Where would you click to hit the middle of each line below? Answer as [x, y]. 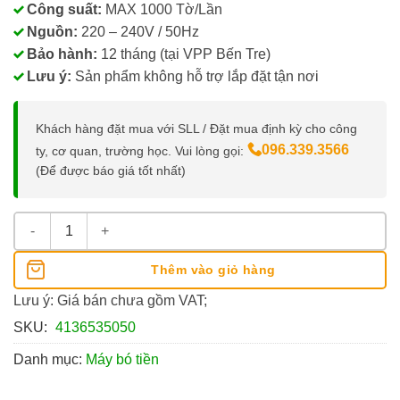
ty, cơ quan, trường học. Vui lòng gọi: [142, 150]
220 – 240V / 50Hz [138, 31]
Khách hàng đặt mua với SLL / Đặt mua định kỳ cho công [196, 128]
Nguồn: [52, 31]
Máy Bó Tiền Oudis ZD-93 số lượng [122, 222]
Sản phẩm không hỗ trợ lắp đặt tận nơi [195, 76]
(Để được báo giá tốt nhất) [111, 170]
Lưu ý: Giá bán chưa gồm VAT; [110, 300]
